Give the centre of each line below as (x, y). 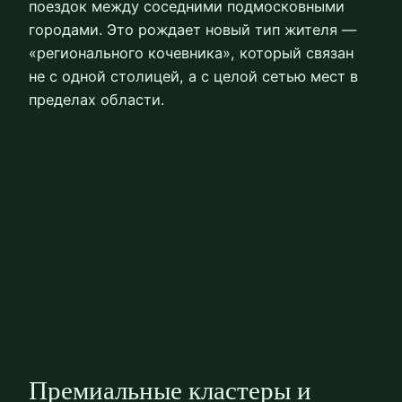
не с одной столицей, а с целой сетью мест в (193, 77)
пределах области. (96, 100)
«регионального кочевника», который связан (191, 53)
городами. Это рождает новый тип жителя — (192, 30)
